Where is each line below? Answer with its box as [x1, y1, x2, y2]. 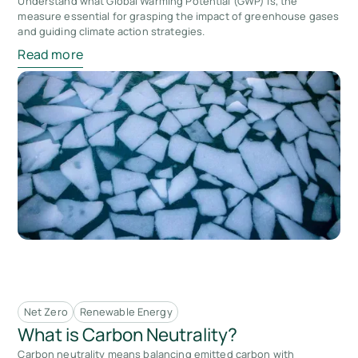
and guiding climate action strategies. [18, 24, 205, 39]
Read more [18, 45, 83, 63]
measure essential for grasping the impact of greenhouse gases [18, 9, 340, 24]
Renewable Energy [79, 304, 173, 320]
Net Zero [23, 304, 68, 320]
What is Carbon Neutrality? [18, 322, 238, 348]
